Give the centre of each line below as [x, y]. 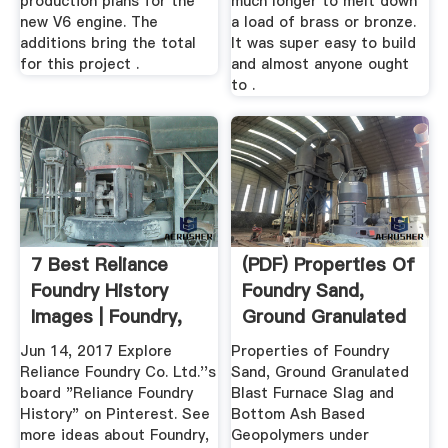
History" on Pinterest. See [114, 414]
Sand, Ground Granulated [320, 372]
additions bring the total [107, 43]
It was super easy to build [324, 43]
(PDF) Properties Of [329, 264]
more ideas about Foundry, [114, 435]
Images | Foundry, [106, 316]
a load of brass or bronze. [324, 22]
